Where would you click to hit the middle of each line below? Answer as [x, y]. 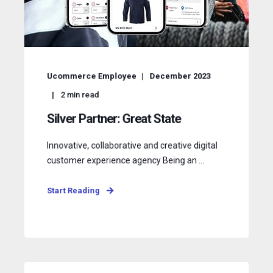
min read [83, 95]
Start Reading [73, 190]
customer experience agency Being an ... [126, 160]
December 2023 [180, 76]
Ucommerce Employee [91, 76]
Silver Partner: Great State [114, 119]
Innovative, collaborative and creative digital [132, 145]
